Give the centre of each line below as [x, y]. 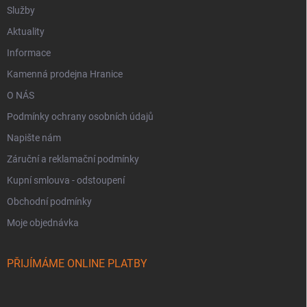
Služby [21, 10]
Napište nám [34, 137]
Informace [29, 52]
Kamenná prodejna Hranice [65, 74]
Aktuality [26, 31]
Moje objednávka [43, 222]
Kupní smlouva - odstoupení [66, 180]
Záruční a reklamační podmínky [73, 159]
